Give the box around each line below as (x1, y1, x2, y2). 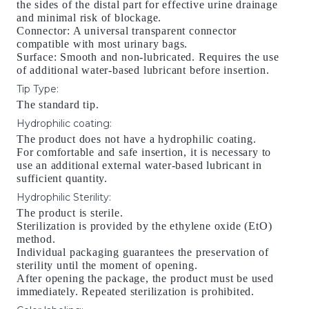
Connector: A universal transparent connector (17, 25, 237, 37)
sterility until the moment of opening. (17, 259, 198, 271)
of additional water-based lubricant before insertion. (17, 64, 270, 76)
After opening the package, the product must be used (17, 272, 274, 284)
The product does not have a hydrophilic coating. (17, 133, 257, 145)
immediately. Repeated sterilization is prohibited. (17, 286, 258, 297)
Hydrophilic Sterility (17, 191, 109, 203)
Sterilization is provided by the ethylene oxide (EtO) (17, 220, 272, 232)
